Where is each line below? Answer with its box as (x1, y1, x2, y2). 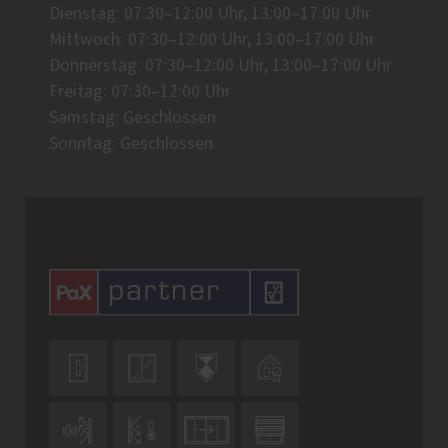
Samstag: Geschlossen (49, 109, 216, 128)
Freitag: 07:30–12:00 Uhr (49, 83, 231, 102)
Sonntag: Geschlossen (49, 135, 213, 154)
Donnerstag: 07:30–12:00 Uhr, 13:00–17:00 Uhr (49, 57, 392, 76)
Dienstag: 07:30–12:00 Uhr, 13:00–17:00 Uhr (49, 5, 371, 24)
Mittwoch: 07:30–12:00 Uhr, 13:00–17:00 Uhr (49, 31, 375, 50)
